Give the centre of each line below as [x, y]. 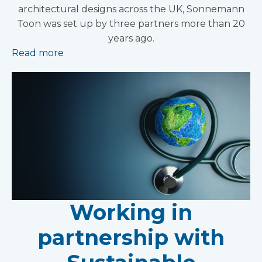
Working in [131, 212]
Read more [38, 53]
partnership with [131, 237]
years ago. [131, 39]
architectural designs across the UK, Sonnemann [131, 9]
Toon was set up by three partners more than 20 [131, 24]
